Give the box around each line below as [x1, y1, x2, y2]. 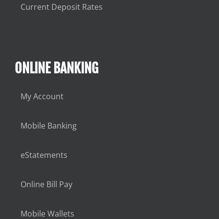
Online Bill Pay [20, 178, 72, 190]
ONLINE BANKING [14, 59, 98, 77]
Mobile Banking [20, 120, 77, 131]
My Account [20, 90, 64, 102]
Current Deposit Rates [20, 1, 103, 12]
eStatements [20, 149, 67, 160]
